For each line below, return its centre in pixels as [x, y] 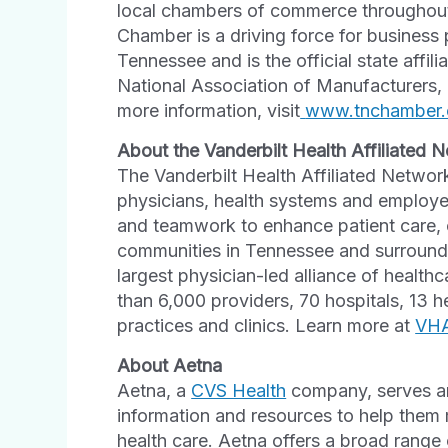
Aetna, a [154, 390]
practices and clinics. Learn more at [266, 325]
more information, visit [209, 110]
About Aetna [170, 365]
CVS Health [239, 390]
